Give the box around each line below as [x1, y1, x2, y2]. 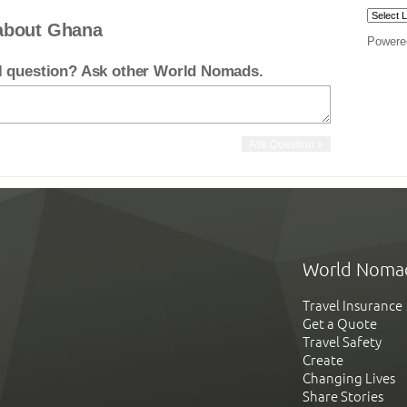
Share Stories [303, 389, 383, 405]
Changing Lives [303, 371, 395, 387]
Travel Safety [303, 334, 382, 351]
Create [303, 352, 343, 369]
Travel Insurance [303, 298, 402, 314]
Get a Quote [303, 316, 377, 333]
